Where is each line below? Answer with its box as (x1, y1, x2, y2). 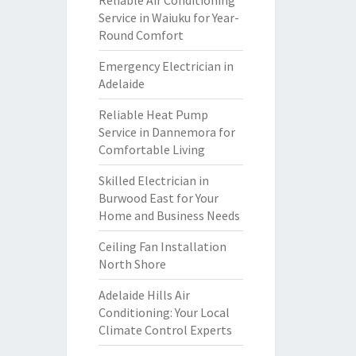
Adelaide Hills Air (98, 287, 190, 303)
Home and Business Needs (98, 207, 240, 223)
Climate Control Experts (98, 322, 232, 338)
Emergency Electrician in (98, 58, 234, 74)
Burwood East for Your (98, 190, 219, 206)
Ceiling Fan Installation (98, 238, 226, 254)
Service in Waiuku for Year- (98, 10, 239, 25)
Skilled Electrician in (98, 172, 209, 188)
